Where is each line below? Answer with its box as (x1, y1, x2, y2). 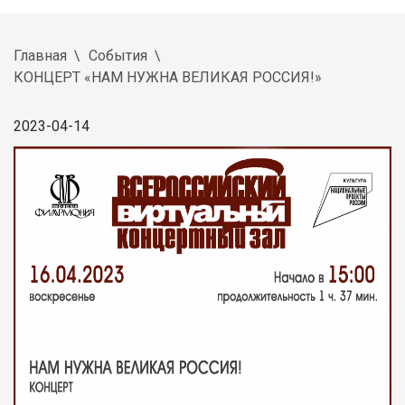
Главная (14, 46, 67, 64)
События (89, 46, 147, 64)
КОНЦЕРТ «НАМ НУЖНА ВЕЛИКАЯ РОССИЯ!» (14, 68, 322, 86)
